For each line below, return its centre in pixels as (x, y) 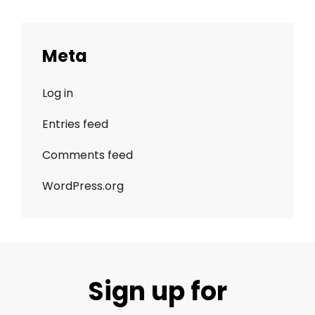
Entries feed (75, 124)
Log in (58, 94)
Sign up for (157, 292)
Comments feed (88, 155)
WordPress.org (83, 186)
